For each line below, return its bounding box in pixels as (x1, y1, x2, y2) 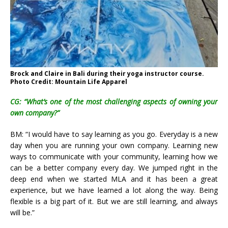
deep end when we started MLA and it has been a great (10, 174, 218, 184)
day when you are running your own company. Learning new (10, 140, 218, 150)
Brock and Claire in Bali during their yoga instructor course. (10, 69, 204, 78)
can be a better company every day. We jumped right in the (10, 162, 218, 173)
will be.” (10, 207, 35, 217)
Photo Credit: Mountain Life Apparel (10, 77, 127, 86)
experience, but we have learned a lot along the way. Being (10, 185, 218, 195)
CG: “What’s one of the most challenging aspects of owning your (10, 96, 218, 106)
